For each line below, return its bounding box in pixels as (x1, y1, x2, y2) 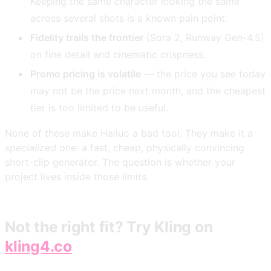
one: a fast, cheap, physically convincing (56, 141, 244, 154)
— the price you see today (141, 67, 266, 80)
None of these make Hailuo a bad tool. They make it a (5, 126, 253, 139)
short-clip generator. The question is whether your (5, 155, 235, 168)
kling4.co (5, 237, 72, 255)
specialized (5, 141, 56, 154)
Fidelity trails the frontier (30, 31, 144, 44)
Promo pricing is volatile (30, 67, 142, 80)
